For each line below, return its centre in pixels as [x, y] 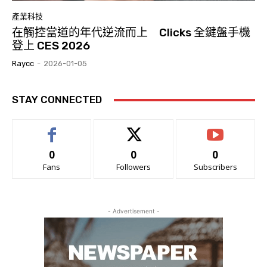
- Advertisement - [133, 211]
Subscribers [215, 167]
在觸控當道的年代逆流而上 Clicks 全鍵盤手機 [131, 33]
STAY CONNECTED [57, 100]
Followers [133, 167]
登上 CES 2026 [51, 46]
